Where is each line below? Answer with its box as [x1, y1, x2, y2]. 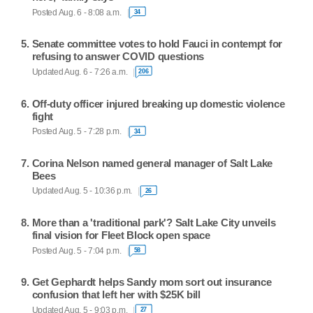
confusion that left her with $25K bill [31, 289, 201, 301]
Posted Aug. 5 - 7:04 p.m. [31, 246, 122, 255]
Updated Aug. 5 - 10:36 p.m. [31, 187, 133, 196]
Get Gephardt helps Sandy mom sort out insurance [31, 276, 272, 289]
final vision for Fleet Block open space [31, 229, 210, 242]
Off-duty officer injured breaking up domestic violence [31, 97, 285, 110]
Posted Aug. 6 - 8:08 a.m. [31, 8, 122, 17]
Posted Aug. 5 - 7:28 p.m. [31, 127, 122, 136]
